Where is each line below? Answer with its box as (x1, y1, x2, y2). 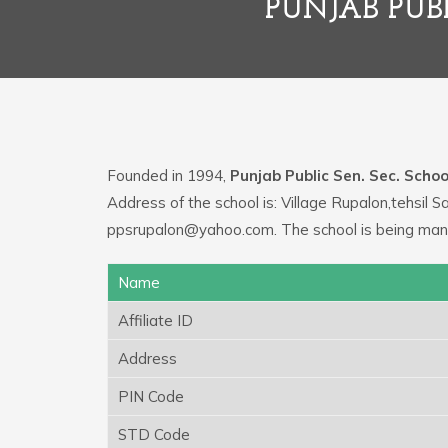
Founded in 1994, (107, 165, 230, 185)
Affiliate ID (118, 310, 193, 330)
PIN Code (118, 386, 184, 406)
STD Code (118, 424, 190, 444)
